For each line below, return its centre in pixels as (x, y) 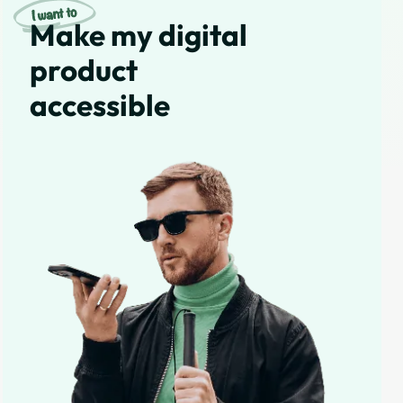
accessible (99, 106)
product (83, 71)
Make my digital (138, 36)
